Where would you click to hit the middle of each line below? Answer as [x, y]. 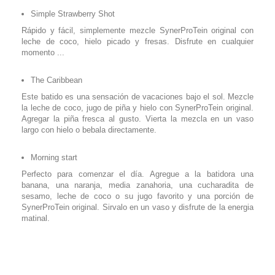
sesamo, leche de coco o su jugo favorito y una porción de [137, 196]
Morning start [54, 157]
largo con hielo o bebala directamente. [89, 130]
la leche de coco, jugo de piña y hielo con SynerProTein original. [137, 107]
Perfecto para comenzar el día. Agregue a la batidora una [137, 174]
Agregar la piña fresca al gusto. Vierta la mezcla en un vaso [137, 118]
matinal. [36, 218]
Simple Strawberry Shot [73, 14]
